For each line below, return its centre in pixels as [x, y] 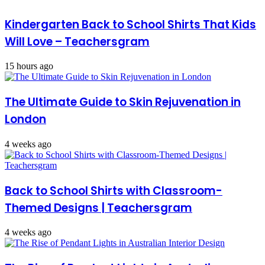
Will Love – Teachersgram [77, 41]
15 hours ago [29, 66]
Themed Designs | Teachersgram [98, 208]
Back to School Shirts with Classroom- [114, 190]
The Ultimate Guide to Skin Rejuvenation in [123, 102]
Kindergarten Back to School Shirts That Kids [130, 24]
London [25, 119]
